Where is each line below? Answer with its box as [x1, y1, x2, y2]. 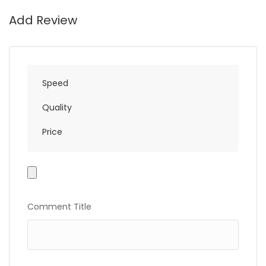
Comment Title [27, 201, 91, 213]
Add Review [9, 12, 77, 28]
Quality [42, 102, 72, 113]
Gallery [27, 183, 55, 195]
